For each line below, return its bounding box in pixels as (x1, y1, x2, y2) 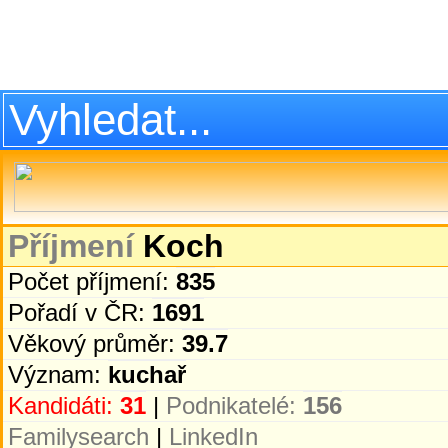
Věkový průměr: (8, 330, 182, 357)
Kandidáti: (8, 392, 120, 419)
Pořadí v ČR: (8, 299, 152, 326)
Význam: (8, 361, 108, 388)
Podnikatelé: (166, 392, 303, 419)
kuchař (108, 361, 186, 388)
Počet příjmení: (8, 268, 176, 295)
